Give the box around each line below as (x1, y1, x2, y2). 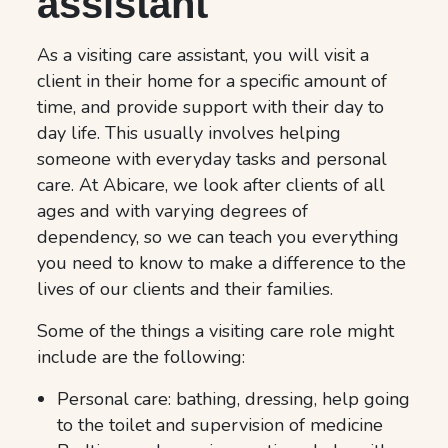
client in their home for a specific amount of (37, 68, 388, 93)
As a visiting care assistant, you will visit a (37, 42, 370, 67)
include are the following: (37, 344, 246, 369)
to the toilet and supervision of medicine (57, 412, 384, 437)
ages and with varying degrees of (37, 198, 309, 223)
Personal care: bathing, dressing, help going (57, 386, 411, 411)
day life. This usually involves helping (37, 120, 342, 145)
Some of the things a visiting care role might (37, 318, 395, 343)
